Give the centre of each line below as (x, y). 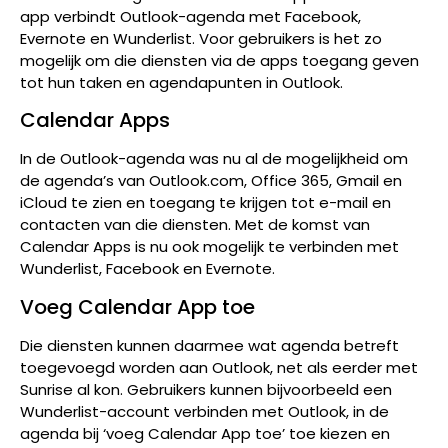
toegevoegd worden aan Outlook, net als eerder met (219, 367)
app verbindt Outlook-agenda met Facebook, (190, 16)
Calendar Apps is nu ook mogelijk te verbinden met (209, 247)
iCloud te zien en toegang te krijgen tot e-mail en (205, 203)
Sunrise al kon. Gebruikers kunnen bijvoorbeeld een (206, 389)
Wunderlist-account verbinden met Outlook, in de (204, 411)
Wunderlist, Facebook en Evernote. (147, 269)
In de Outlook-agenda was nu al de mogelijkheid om (214, 159)
